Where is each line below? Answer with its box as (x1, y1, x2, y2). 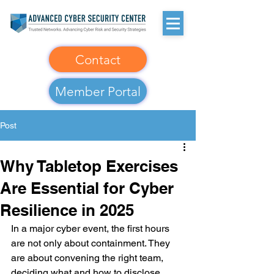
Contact (75, 51, 120, 67)
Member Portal (55, 83, 141, 99)
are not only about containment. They (11, 237, 172, 249)
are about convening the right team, (11, 252, 166, 264)
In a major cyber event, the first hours (11, 223, 172, 234)
